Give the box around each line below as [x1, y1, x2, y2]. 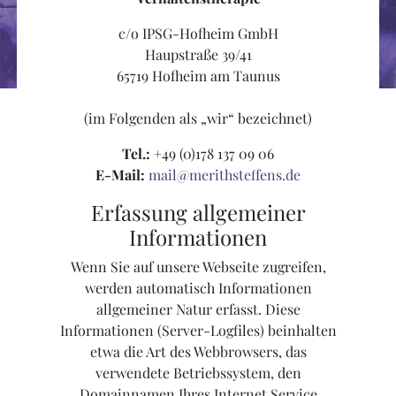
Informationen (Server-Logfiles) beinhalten [59, 321, 337, 340]
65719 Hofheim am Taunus [116, 66, 280, 86]
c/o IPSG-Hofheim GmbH [118, 24, 278, 43]
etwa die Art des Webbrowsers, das [89, 342, 307, 362]
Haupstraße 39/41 [144, 45, 252, 65]
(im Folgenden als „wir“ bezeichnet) [84, 109, 312, 128]
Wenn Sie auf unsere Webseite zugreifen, [70, 257, 326, 277]
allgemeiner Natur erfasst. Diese [95, 300, 301, 319]
